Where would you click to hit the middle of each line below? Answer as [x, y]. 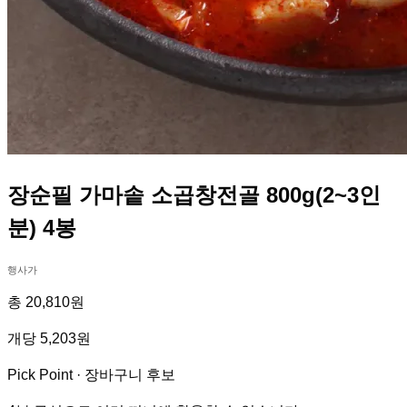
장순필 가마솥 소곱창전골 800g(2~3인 [194, 195]
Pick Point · [46, 375]
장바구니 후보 [130, 375]
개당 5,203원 [49, 339]
